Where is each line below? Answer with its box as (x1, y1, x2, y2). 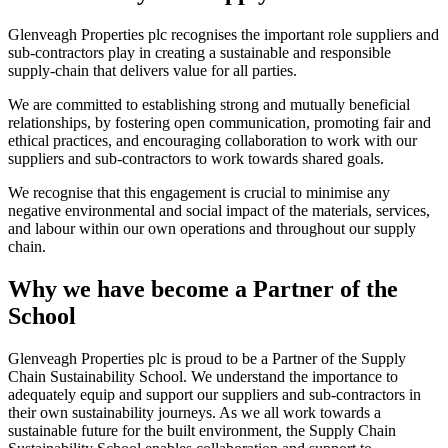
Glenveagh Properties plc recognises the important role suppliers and (8, 26, 439, 44)
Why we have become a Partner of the (8, 276, 398, 303)
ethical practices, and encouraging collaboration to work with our (8, 132, 417, 150)
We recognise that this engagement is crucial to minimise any (8, 184, 390, 202)
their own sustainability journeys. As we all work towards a (8, 404, 381, 422)
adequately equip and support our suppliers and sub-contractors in (8, 386, 421, 404)
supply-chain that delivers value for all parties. (8, 62, 305, 80)
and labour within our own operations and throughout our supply (8, 220, 416, 238)
